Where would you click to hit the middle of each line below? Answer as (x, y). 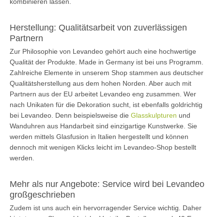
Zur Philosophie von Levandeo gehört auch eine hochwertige (103, 51)
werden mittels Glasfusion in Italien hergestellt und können (99, 136)
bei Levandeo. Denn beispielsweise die (70, 115)
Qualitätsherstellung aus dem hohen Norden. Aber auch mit (101, 83)
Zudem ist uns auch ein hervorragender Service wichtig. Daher (106, 208)
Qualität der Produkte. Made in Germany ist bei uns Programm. (107, 62)
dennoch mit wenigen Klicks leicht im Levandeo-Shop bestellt (103, 147)
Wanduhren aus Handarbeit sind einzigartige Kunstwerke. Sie (103, 126)
